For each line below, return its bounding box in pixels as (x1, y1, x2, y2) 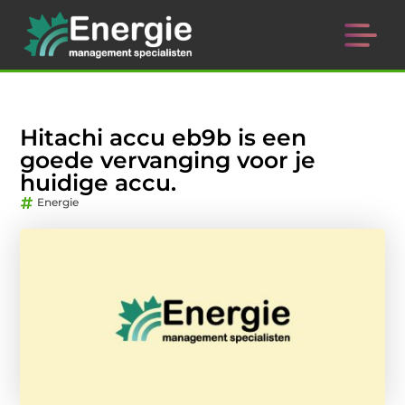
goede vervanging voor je (20, 146, 316, 174)
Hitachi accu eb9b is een (20, 124, 307, 152)
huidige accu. (20, 169, 177, 197)
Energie (37, 195, 80, 210)
